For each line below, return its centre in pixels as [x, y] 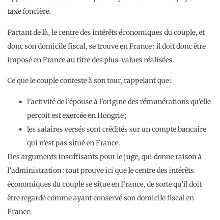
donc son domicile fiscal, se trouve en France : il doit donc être [107, 46]
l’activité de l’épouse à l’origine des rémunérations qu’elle [119, 101]
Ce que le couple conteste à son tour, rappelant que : [90, 81]
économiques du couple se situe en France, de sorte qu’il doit [105, 184]
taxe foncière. [29, 12]
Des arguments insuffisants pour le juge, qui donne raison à [105, 156]
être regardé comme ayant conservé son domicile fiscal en [101, 198]
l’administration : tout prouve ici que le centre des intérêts [101, 170]
